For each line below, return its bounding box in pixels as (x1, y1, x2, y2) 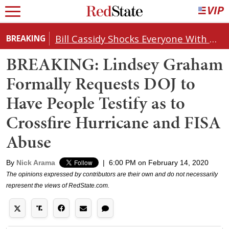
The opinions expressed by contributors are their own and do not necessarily (6, 170, 218, 178)
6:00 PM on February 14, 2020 (109, 158, 209, 167)
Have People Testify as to (6, 90, 185, 115)
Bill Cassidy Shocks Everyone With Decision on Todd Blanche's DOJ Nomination (209, 32, 217, 45)
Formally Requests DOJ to (6, 71, 195, 96)
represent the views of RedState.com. (6, 181, 109, 189)
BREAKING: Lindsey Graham (6, 52, 223, 76)
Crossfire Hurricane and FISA (6, 110, 221, 134)
